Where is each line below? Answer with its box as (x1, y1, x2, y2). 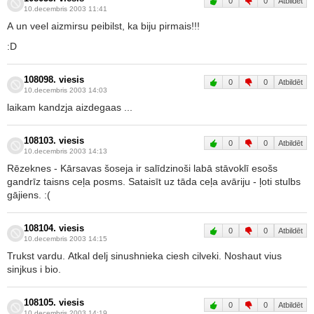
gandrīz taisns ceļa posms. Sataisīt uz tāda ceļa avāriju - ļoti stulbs (7, 176, 301, 187)
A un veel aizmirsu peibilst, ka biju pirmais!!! (7, 20, 200, 32)
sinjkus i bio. (7, 264, 61, 275)
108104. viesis (24, 224, 84, 233)
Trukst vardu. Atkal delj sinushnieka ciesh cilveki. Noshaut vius (7, 250, 282, 261)
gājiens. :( (7, 189, 50, 200)
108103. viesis (24, 136, 84, 146)
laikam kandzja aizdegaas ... (7, 102, 132, 113)
